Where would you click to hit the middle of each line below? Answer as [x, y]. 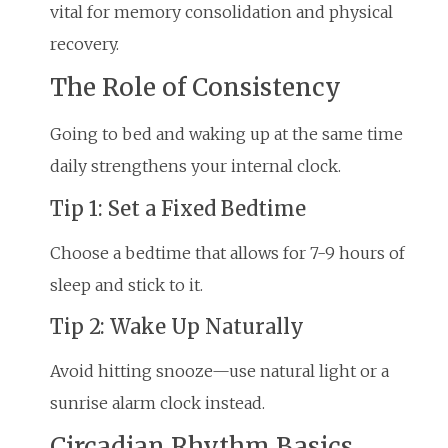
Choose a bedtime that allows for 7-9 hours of [227, 252]
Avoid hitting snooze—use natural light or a [219, 370]
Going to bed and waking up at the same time [226, 134]
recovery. [84, 43]
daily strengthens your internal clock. [195, 166]
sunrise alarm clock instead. [157, 402]
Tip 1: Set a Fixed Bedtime [178, 208]
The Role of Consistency [195, 88]
